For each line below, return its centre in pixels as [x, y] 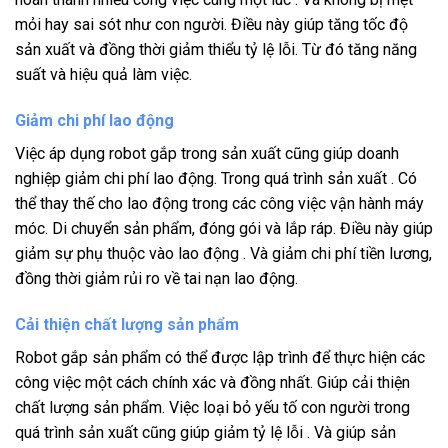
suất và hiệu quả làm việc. [103, 75]
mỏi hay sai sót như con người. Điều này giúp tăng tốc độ [211, 25]
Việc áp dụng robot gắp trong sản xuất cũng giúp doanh [207, 153]
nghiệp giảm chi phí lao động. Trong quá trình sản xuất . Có [216, 178]
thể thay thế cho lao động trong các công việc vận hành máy [219, 203]
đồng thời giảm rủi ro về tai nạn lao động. [156, 278]
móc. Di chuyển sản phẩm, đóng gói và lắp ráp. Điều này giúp [224, 228]
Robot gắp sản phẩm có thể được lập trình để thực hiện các [220, 357]
